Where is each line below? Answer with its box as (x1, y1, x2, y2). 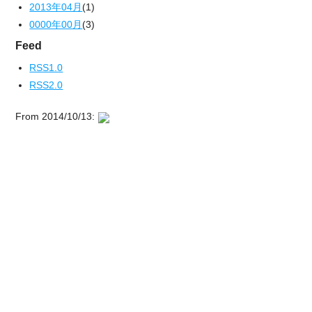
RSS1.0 (29, 62, 63, 74)
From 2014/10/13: (15, 111, 98, 123)
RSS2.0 (29, 79, 63, 91)
